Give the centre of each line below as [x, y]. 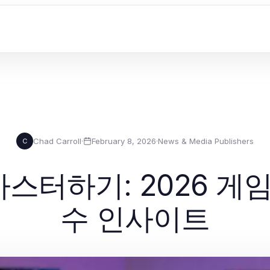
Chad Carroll [57, 141]
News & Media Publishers [206, 141]
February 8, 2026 [124, 141]
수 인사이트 [135, 218]
